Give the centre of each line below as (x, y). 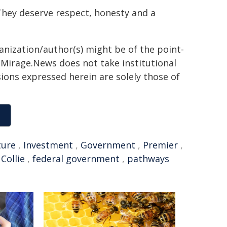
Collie (13, 159)
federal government (76, 159)
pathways (148, 159)
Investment (48, 145)
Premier (160, 145)
